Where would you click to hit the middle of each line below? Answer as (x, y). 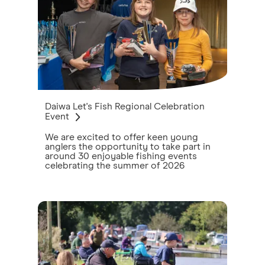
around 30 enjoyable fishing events (121, 156)
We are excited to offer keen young (122, 137)
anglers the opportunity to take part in (128, 147)
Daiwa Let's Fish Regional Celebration (125, 106)
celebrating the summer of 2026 (115, 166)
